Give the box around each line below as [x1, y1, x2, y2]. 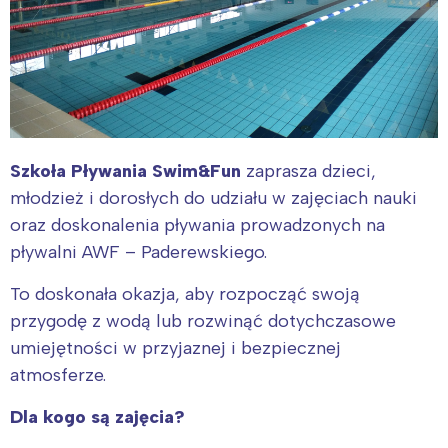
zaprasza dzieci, [241, 159, 376, 182]
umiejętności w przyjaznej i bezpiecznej [10, 336, 341, 359]
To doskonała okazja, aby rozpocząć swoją [10, 282, 360, 305]
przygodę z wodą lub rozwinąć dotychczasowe [10, 309, 396, 332]
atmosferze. [10, 363, 106, 386]
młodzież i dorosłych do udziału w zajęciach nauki [10, 186, 417, 209]
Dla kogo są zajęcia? [10, 405, 185, 428]
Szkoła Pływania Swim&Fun [10, 159, 241, 182]
